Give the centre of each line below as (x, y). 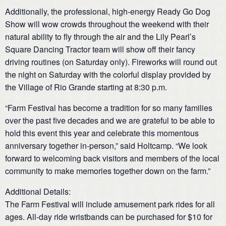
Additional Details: (38, 191)
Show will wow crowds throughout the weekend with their (107, 24)
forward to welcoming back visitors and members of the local (112, 158)
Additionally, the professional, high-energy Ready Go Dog (108, 11)
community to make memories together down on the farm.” (108, 171)
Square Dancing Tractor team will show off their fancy (100, 49)
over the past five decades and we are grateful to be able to (110, 120)
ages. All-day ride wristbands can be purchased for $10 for (109, 217)
